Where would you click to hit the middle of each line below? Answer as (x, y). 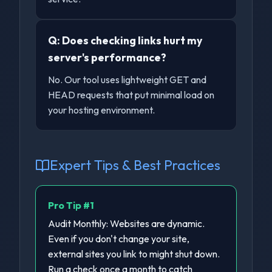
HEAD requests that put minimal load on (131, 95)
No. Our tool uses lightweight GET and (127, 80)
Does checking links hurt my (132, 40)
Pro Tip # (69, 205)
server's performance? (107, 57)
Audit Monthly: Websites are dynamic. (127, 223)
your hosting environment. (102, 110)
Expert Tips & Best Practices (135, 165)
